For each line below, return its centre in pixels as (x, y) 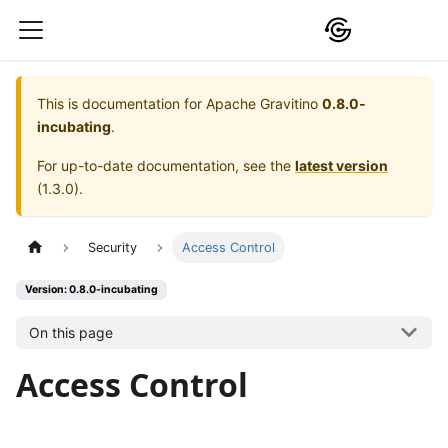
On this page (70, 332)
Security (113, 248)
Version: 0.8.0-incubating (91, 290)
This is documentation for (121, 103)
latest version (341, 165)
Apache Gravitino (262, 103)
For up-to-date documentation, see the (166, 165)
